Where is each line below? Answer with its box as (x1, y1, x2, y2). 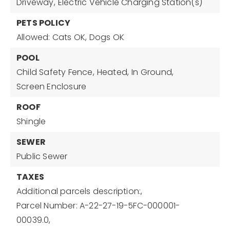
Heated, (97, 66, 129, 78)
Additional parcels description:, (16, 185, 143, 197)
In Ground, (131, 66, 174, 78)
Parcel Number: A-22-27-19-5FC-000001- (16, 200, 180, 212)
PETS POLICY (16, 17, 71, 29)
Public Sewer (16, 150, 68, 162)
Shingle (16, 116, 46, 127)
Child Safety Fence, (16, 66, 94, 78)
